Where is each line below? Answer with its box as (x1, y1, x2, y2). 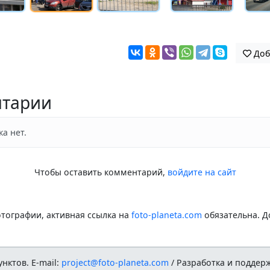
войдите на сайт (167, 166, 236, 178)
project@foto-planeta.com (61, 257, 169, 269)
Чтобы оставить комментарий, (34, 166, 168, 178)
